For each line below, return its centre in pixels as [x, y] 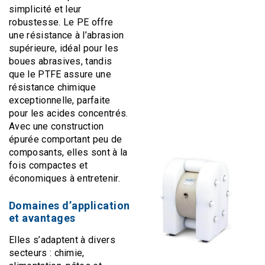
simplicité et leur [45, 9]
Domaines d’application [70, 206]
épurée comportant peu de [66, 139]
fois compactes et [49, 165]
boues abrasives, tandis [61, 61]
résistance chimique [53, 87]
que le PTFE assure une [60, 74]
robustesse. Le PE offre [61, 22]
